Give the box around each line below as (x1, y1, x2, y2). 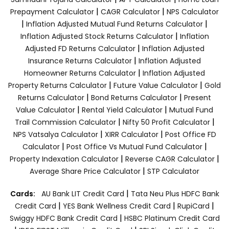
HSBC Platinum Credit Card (124, 213, 220, 224)
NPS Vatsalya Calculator (13, 129, 98, 140)
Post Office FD (165, 129, 216, 140)
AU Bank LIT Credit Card (41, 189, 126, 199)
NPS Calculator (167, 7, 219, 17)
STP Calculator (147, 166, 199, 177)
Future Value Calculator (113, 80, 198, 91)
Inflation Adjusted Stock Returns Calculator (20, 31, 173, 42)
